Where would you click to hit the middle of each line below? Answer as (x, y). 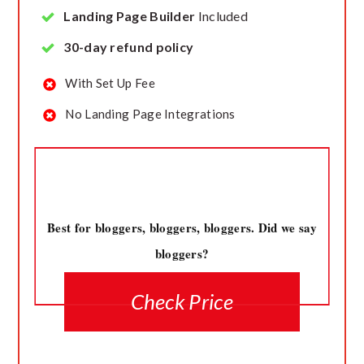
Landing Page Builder (130, 16)
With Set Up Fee (110, 83)
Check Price (182, 302)
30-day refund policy (129, 47)
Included (222, 16)
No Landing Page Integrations (150, 114)
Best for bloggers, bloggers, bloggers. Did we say (182, 227)
